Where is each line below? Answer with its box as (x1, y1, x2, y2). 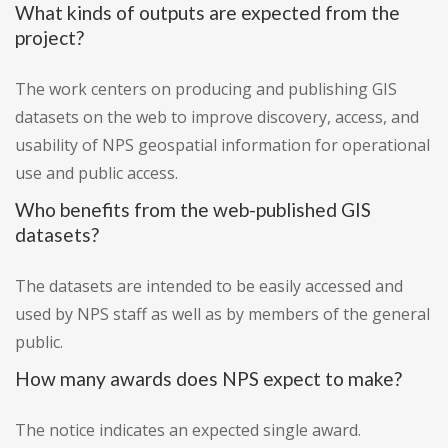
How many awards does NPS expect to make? (15, 367, 402, 391)
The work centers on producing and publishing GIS (15, 78, 397, 101)
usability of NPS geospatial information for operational (15, 134, 430, 157)
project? (15, 26, 84, 50)
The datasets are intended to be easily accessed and (15, 275, 403, 298)
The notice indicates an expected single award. (15, 419, 361, 442)
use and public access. (15, 162, 178, 185)
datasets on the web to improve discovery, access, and (15, 106, 419, 129)
